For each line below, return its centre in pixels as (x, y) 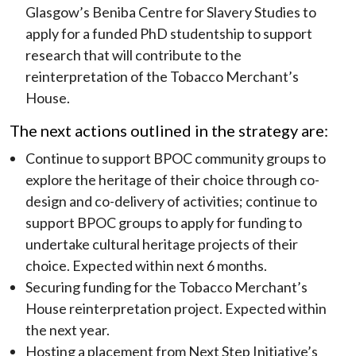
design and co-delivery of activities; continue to (171, 201)
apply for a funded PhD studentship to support (169, 33)
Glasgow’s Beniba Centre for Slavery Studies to (171, 12)
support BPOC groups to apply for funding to (164, 222)
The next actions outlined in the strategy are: (169, 130)
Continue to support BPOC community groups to (176, 158)
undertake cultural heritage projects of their (162, 244)
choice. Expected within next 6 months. (146, 265)
